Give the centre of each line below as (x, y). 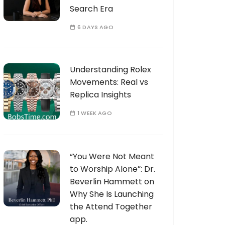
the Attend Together (111, 207)
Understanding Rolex (110, 70)
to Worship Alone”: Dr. (113, 169)
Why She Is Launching (112, 194)
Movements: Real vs (109, 82)
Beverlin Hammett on (112, 182)
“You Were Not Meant (112, 156)
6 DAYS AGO (95, 27)
